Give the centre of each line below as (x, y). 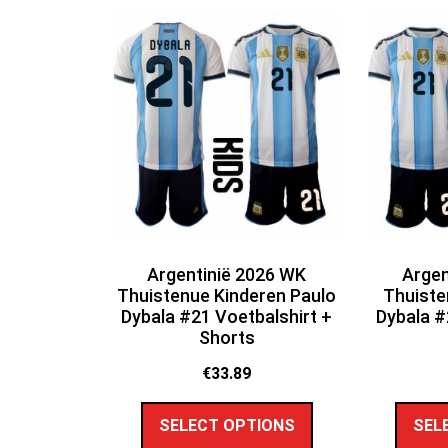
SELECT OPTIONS (226, 426)
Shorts (226, 337)
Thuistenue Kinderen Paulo (227, 295)
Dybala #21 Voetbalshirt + (227, 316)
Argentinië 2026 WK (227, 274)
